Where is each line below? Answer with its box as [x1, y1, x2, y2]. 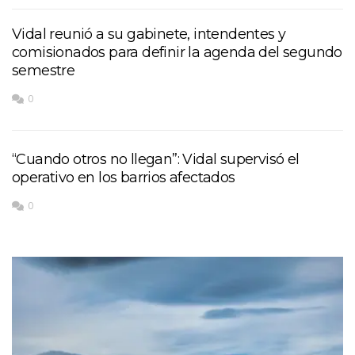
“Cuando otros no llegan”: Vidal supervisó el [12, 150, 300, 168]
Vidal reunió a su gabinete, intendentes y [12, 25, 286, 43]
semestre [12, 61, 75, 79]
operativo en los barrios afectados [12, 168, 235, 186]
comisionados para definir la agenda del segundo [12, 43, 342, 61]
